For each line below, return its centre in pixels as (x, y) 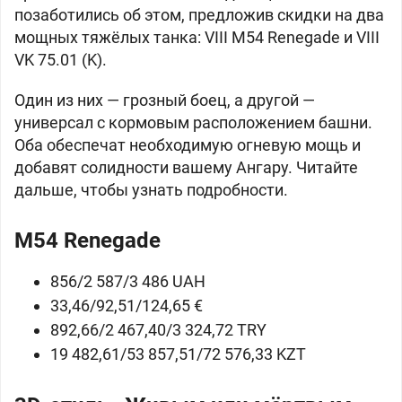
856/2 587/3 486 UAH (128, 281)
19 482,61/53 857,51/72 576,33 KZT (178, 354)
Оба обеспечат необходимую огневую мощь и (188, 145)
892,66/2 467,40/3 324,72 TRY (158, 330)
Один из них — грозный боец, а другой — (165, 100)
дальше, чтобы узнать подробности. (151, 190)
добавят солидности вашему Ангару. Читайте (186, 167)
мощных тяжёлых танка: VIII (123, 37)
